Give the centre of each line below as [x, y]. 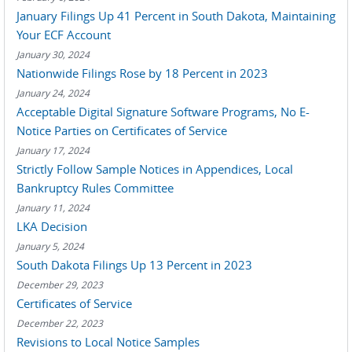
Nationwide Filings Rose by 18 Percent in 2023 [142, 73]
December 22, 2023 [60, 323]
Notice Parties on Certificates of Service [122, 130]
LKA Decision [52, 226]
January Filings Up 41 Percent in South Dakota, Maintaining [176, 16]
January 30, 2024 [53, 54]
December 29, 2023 [60, 284]
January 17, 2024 [53, 150]
